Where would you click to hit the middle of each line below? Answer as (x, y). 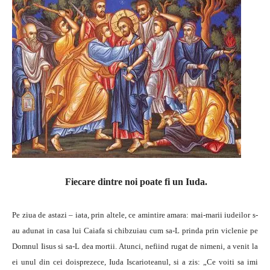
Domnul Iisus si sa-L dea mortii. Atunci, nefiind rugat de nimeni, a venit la (135, 246)
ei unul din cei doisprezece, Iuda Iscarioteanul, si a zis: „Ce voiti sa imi (135, 262)
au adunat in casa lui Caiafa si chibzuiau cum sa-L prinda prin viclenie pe (135, 231)
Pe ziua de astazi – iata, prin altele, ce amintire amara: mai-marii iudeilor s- (135, 215)
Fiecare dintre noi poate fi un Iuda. (135, 182)
